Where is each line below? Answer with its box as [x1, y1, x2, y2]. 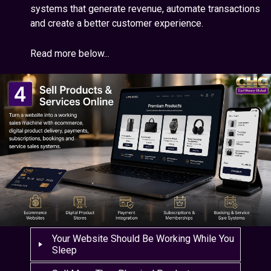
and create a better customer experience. [30, 18, 203, 29]
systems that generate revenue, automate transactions [30, 3, 260, 15]
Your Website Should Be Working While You [52, 233, 235, 245]
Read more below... [30, 48, 109, 59]
